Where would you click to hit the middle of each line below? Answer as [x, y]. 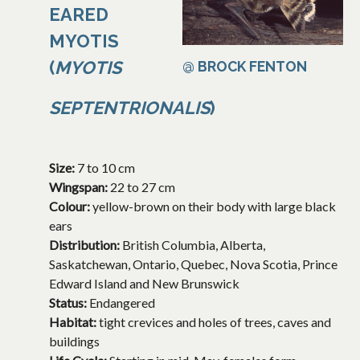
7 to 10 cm [106, 168]
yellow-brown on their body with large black [214, 207]
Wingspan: [80, 187]
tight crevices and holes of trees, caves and [215, 322]
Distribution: [86, 245]
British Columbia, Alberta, [194, 245]
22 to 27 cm [143, 187]
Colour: [71, 207]
